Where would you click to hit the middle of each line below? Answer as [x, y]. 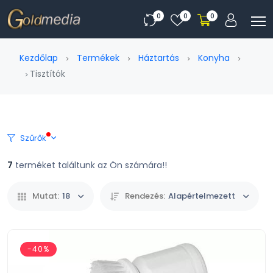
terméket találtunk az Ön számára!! [90, 165]
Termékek [98, 58]
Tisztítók [46, 74]
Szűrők [33, 138]
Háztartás [159, 58]
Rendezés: [145, 196]
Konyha [214, 58]
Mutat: [46, 196]
